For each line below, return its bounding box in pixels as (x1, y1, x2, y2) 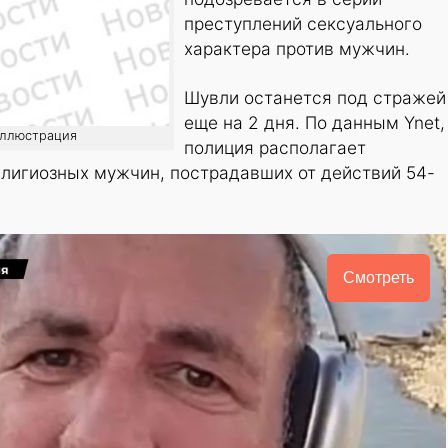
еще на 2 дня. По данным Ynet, (184, 112, 445, 134)
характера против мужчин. (184, 38, 410, 60)
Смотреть (342, 269, 414, 287)
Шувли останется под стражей (184, 87, 446, 109)
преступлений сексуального (184, 13, 422, 35)
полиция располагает (184, 137, 366, 159)
